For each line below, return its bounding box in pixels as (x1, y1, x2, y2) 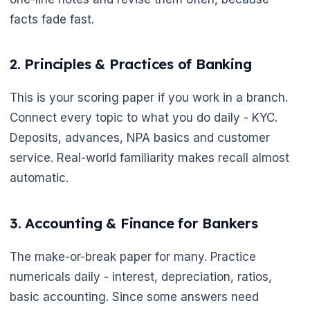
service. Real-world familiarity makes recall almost (10, 151, 289, 165)
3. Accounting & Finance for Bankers (10, 215, 258, 232)
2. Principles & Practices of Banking (10, 55, 252, 73)
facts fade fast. (10, 12, 94, 26)
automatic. (10, 171, 69, 185)
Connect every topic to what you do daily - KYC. (10, 111, 277, 125)
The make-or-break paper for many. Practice (10, 250, 256, 264)
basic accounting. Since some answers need (10, 290, 259, 304)
